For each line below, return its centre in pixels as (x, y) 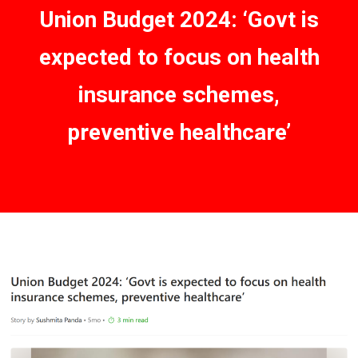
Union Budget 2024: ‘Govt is (179, 19)
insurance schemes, (179, 94)
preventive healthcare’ (179, 132)
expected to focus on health (179, 57)
